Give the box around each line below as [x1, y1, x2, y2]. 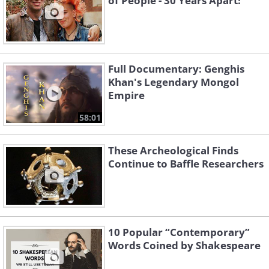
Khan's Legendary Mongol [108, 75, 239, 89]
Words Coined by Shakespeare [108, 238, 261, 253]
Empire [108, 88, 145, 103]
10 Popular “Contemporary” [108, 225, 250, 240]
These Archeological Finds [108, 144, 238, 158]
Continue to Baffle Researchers [108, 157, 264, 171]
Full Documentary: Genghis [108, 62, 244, 76]
